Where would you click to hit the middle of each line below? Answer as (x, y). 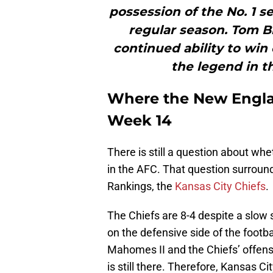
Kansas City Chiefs (220, 186)
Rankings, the (141, 186)
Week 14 (140, 121)
